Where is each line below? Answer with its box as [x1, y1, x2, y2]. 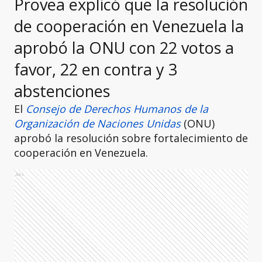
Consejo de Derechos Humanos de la [26, 102, 208, 116]
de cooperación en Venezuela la [14, 15, 244, 37]
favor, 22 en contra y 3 [14, 58, 177, 80]
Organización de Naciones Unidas [14, 116, 181, 130]
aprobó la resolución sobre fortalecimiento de [14, 131, 248, 145]
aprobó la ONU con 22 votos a [14, 37, 234, 58]
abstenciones [14, 80, 110, 102]
